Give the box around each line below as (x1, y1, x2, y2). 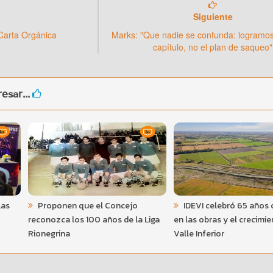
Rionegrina (27, 227, 70, 241)
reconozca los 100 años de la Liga (27, 213, 160, 227)
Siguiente (193, 10, 233, 23)
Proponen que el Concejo (35, 199, 138, 213)
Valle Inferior (173, 227, 224, 241)
